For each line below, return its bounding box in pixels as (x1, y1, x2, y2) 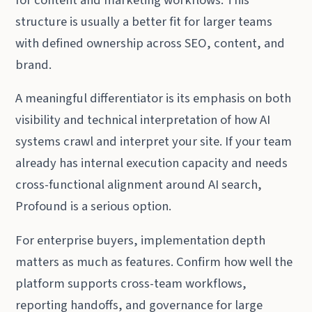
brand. (15, 55, 52, 74)
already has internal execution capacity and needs (15, 154, 288, 173)
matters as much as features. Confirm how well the (15, 252, 293, 271)
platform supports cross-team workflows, (15, 274, 247, 292)
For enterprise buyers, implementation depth (15, 231, 266, 249)
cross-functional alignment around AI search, (15, 175, 263, 194)
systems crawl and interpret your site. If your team (15, 132, 292, 151)
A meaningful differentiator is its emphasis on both (15, 89, 292, 108)
